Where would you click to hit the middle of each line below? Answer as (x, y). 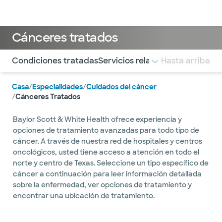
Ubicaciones (130, 13)
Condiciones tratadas (55, 60)
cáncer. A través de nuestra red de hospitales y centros (108, 141)
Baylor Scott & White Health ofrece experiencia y (97, 119)
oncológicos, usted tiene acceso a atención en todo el (106, 152)
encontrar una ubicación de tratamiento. (84, 196)
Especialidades (57, 87)
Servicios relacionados (142, 60)
